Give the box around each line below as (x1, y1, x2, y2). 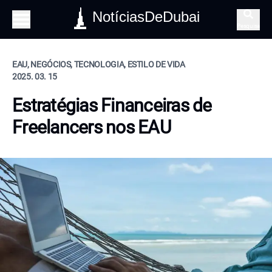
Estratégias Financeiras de (12, 95, 212, 116)
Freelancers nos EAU (12, 117, 171, 138)
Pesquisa (237, 22, 260, 29)
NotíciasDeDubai (92, 8, 200, 25)
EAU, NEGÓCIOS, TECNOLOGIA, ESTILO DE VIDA (12, 59, 185, 69)
